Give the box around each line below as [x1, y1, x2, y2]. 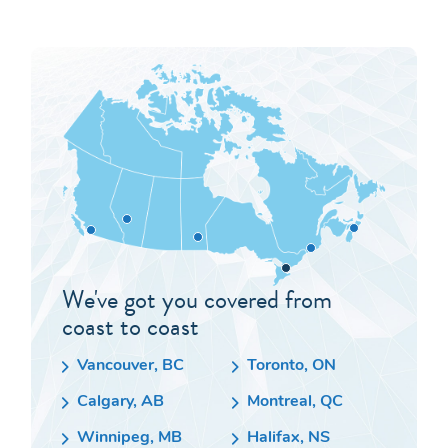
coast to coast [62, 308, 199, 346]
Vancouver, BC [77, 358, 184, 375]
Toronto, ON [247, 358, 336, 375]
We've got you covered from [62, 281, 332, 319]
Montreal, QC [247, 394, 343, 411]
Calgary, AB [77, 394, 164, 411]
